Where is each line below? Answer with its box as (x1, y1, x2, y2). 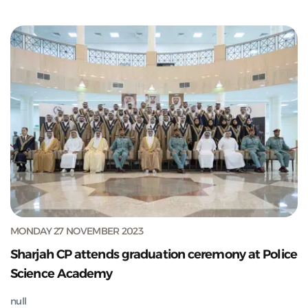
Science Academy (10, 265, 113, 281)
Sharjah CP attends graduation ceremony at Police (10, 246, 297, 262)
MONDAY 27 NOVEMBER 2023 (10, 224, 143, 237)
